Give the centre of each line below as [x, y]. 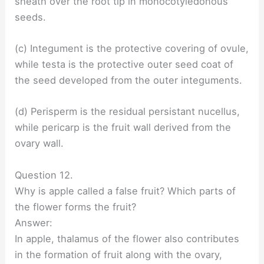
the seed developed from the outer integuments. [129, 80]
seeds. [31, 17]
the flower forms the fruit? [76, 207]
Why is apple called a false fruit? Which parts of [126, 191]
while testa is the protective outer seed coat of [124, 65]
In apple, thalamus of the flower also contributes [127, 238]
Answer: [34, 222]
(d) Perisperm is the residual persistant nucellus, [128, 112]
